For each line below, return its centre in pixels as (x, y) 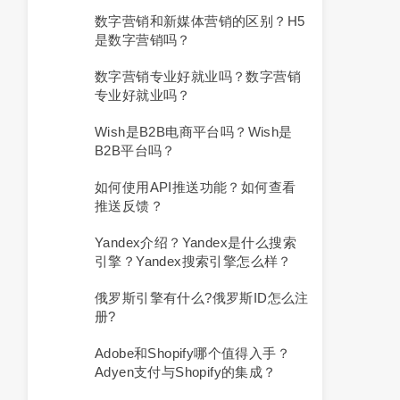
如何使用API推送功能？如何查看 (196, 187)
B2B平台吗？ (135, 150)
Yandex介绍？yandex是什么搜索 (196, 242)
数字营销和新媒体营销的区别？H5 (200, 21)
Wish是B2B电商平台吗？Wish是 (194, 132)
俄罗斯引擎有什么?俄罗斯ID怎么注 (202, 298)
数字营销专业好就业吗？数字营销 (198, 76)
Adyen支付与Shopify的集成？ (186, 372)
